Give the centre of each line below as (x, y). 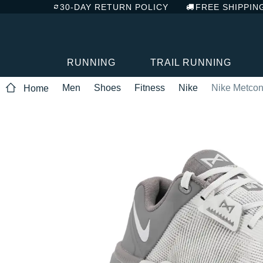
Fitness (150, 87)
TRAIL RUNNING (190, 62)
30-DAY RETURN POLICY (114, 7)
